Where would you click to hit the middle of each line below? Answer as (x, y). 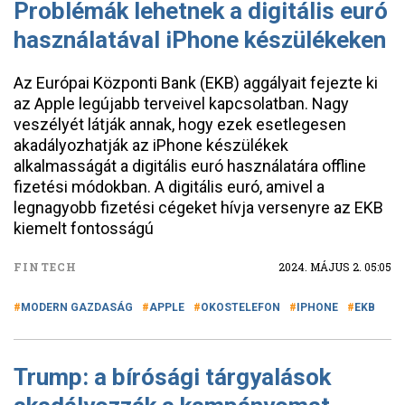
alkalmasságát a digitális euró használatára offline (190, 166)
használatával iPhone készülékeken (200, 40)
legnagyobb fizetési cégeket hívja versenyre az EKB (198, 207)
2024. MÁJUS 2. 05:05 (335, 267)
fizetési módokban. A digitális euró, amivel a (169, 187)
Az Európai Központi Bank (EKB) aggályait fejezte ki (196, 83)
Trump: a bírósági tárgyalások (172, 377)
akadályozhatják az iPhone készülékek (151, 145)
